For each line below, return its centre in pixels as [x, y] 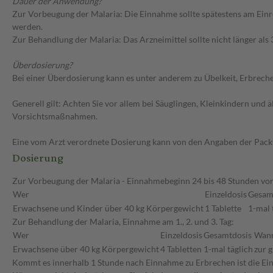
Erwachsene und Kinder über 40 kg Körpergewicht [108, 208]
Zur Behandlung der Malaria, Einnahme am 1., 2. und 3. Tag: [123, 222]
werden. [27, 27]
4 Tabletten [181, 249]
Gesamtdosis [228, 235]
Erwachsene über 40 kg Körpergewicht [86, 249]
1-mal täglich [228, 249]
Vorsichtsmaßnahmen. [55, 116]
